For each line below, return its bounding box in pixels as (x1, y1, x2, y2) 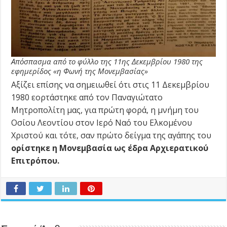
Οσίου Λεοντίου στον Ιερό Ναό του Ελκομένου (11, 117, 193, 129)
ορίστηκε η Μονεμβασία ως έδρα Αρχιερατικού (11, 142, 209, 154)
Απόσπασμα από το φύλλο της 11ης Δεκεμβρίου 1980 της (11, 56, 203, 67)
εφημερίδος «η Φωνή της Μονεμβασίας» (11, 66, 148, 77)
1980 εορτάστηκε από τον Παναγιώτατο (11, 92, 163, 103)
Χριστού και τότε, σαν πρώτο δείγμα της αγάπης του (11, 130, 212, 141)
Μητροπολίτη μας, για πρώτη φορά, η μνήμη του (11, 104, 199, 116)
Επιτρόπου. (11, 155, 60, 167)
